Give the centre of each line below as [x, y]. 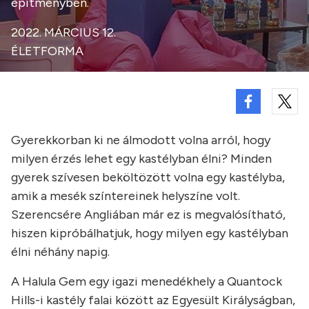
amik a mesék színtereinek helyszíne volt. [126, 196]
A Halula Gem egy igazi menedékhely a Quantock [147, 281]
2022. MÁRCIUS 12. [63, 32]
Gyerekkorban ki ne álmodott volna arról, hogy [141, 140]
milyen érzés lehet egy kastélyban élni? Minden [141, 159]
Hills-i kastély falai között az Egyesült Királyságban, [153, 300]
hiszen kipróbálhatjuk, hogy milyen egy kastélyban [150, 233]
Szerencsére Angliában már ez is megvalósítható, [148, 215]
